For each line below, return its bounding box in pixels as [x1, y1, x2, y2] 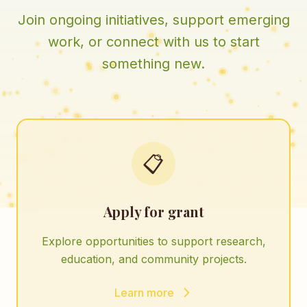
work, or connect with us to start [47, 34, 260, 50]
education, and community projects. [60, 252, 247, 266]
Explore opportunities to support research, [41, 234, 266, 248]
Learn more [114, 286, 174, 299]
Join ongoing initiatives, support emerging [17, 12, 290, 28]
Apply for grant [103, 202, 204, 221]
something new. [102, 56, 205, 72]
